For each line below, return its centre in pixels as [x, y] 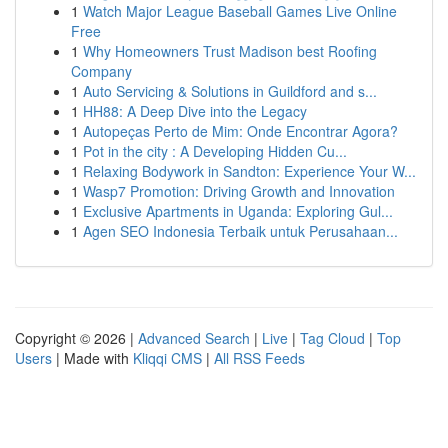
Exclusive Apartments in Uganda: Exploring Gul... [238, 211]
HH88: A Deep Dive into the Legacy [195, 111]
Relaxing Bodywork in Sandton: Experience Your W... [249, 171]
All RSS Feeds [259, 358]
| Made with [92, 358]
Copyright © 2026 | [76, 338]
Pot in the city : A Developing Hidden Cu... [215, 151]
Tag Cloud [332, 338]
